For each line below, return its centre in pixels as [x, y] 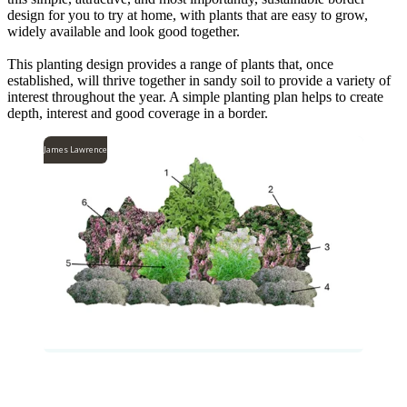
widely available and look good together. [124, 31]
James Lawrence [75, 149]
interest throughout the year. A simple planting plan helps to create [195, 96]
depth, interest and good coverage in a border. [138, 113]
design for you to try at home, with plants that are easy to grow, [188, 15]
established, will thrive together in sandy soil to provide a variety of [199, 80]
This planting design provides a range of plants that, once [170, 64]
